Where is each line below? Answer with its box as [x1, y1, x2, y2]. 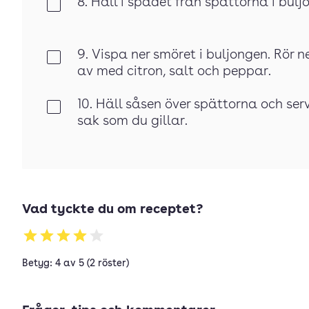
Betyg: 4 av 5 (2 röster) [22, 259, 129, 268]
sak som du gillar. [77, 115, 188, 128]
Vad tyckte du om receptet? [22, 203, 203, 217]
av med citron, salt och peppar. [77, 66, 271, 79]
